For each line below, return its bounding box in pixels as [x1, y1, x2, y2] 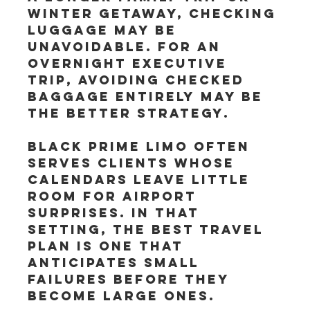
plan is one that [28, 238, 190, 254]
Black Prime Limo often [28, 138, 256, 154]
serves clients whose [28, 155, 241, 171]
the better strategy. [28, 105, 230, 121]
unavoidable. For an [28, 39, 227, 55]
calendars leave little [28, 172, 256, 188]
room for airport [28, 188, 203, 204]
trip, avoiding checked [28, 72, 250, 88]
